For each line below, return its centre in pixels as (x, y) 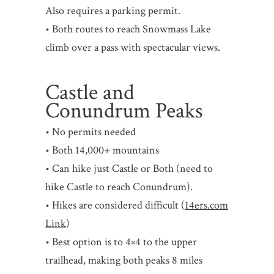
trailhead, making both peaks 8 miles (124, 260)
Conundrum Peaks (124, 111)
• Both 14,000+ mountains (102, 150)
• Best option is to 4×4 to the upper (121, 242)
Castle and (90, 92)
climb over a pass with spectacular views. (133, 47)
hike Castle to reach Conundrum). (119, 187)
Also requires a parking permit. (113, 10)
